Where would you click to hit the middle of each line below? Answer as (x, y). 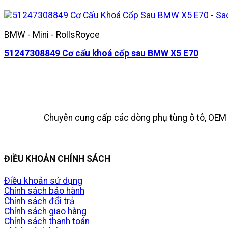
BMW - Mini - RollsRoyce (52, 34)
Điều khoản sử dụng (43, 180)
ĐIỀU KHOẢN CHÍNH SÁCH (57, 159)
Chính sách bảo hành (44, 191)
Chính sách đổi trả (39, 201)
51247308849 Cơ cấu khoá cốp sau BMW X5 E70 (101, 54)
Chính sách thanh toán (47, 221)
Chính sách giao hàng (45, 211)
